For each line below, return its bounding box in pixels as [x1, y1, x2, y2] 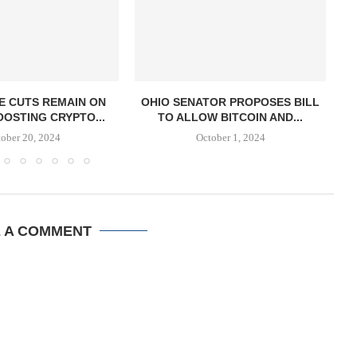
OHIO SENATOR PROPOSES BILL [141, 95, 320, 108]
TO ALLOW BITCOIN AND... [158, 110, 303, 124]
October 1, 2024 [195, 131, 265, 143]
